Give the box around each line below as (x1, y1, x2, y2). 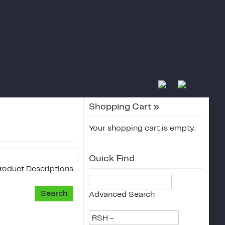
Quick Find (89, 154, 135, 163)
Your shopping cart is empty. (89, 124, 195, 132)
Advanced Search (89, 190, 155, 198)
